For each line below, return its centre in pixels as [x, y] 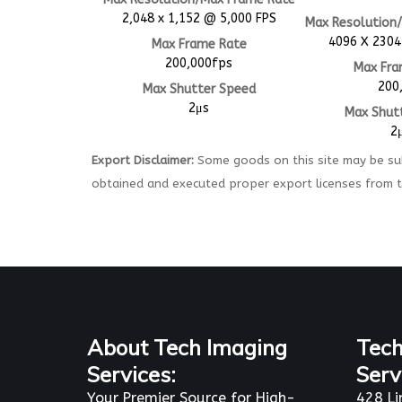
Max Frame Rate [199, 44]
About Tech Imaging [187, 347]
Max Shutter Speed [199, 89]
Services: [131, 374]
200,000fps [199, 63]
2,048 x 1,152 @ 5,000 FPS [199, 18]
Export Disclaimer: [143, 160]
